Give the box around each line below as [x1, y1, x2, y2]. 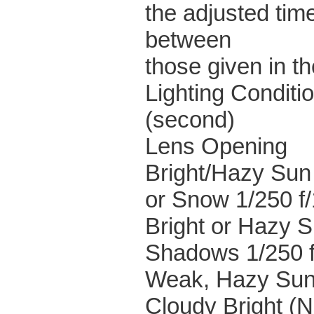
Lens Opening [145, 133, 287, 159]
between [145, 27, 231, 53]
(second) [145, 107, 235, 132]
